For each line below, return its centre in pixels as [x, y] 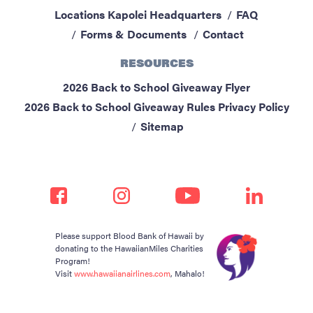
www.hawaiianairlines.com [122, 274]
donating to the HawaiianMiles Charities [129, 248]
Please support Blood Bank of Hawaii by [130, 236]
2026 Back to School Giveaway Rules [119, 107]
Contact [223, 34]
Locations [79, 15]
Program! [73, 261]
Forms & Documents [133, 34]
